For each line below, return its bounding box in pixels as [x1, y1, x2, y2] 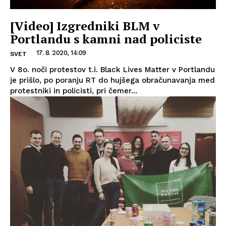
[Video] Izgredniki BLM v [10, 17, 159, 34]
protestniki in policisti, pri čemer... [10, 86, 137, 95]
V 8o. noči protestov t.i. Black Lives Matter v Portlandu [10, 65, 215, 74]
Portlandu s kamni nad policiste [10, 30, 202, 47]
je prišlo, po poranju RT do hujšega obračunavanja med [10, 75, 215, 85]
